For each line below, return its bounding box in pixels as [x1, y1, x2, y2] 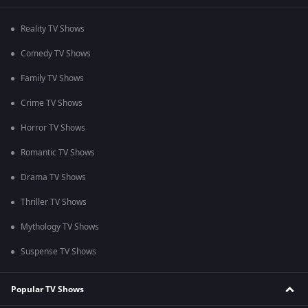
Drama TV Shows [21, 171, 86, 184]
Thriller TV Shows [21, 196, 87, 209]
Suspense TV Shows [21, 245, 96, 258]
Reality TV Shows [21, 23, 85, 36]
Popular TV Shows [11, 283, 84, 296]
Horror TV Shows [21, 122, 85, 135]
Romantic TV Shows [21, 146, 95, 159]
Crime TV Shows [21, 97, 82, 110]
